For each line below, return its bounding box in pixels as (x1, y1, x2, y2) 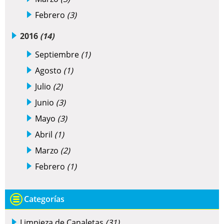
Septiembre (35, 49, 81, 60)
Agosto (35, 65, 63, 76)
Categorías (24, 193, 64, 205)
